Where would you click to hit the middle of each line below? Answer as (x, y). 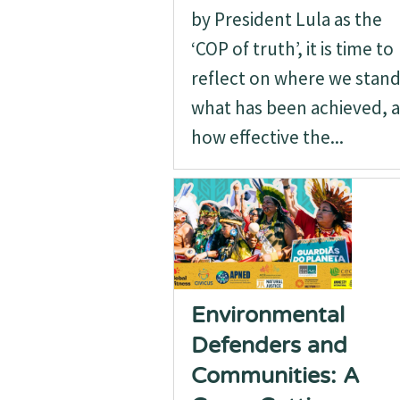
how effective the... (267, 137)
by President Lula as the (286, 19)
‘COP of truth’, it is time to (292, 49)
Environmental (267, 315)
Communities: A (275, 376)
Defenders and (269, 346)
